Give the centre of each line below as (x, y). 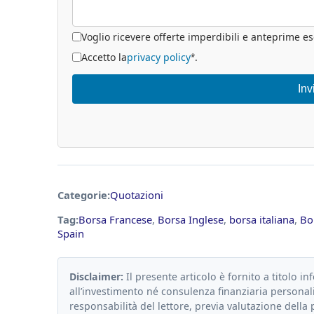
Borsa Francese (115, 220)
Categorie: (84, 195)
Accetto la (104, 57)
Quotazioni (137, 195)
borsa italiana (262, 220)
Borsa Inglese (191, 220)
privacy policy (159, 57)
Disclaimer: (96, 277)
